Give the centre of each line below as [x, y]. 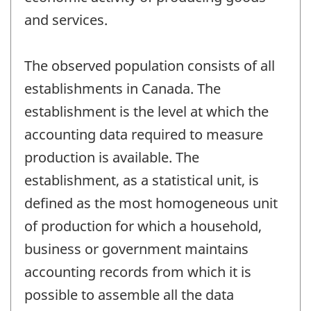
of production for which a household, [143, 226]
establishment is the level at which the [146, 111]
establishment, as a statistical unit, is [142, 180]
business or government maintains [136, 249]
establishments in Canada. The [123, 88]
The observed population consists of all [150, 65]
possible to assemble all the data [129, 294]
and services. [66, 19]
